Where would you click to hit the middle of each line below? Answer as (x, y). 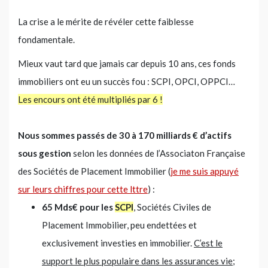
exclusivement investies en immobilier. (118, 243)
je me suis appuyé (205, 171)
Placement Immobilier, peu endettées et (119, 225)
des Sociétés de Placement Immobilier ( (94, 171)
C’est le (208, 243)
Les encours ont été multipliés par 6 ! (90, 99)
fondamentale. (46, 39)
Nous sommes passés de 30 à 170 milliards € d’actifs (125, 135)
